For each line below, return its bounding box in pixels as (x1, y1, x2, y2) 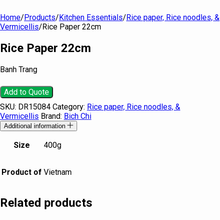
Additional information (4, 122, 67, 130)
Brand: (41, 111, 64, 121)
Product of (1, 167, 42, 177)
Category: (53, 102, 87, 111)
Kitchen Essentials (59, 13, 123, 22)
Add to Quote (4, 87, 49, 97)
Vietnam (44, 167, 72, 177)
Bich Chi (64, 111, 91, 121)
